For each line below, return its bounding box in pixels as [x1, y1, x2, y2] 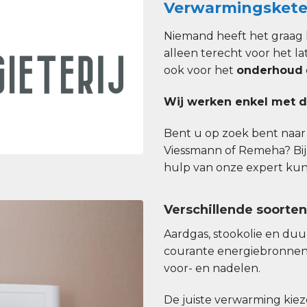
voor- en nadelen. [164, 261, 260, 275]
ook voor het [164, 64, 236, 77]
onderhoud [236, 64, 303, 77]
